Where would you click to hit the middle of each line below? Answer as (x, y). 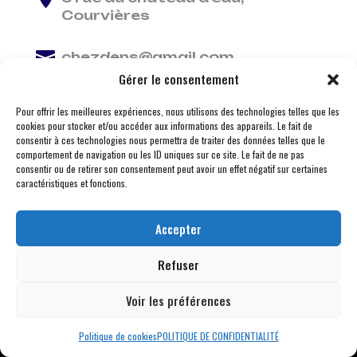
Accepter (178, 228)
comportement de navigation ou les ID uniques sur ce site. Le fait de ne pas (160, 154)
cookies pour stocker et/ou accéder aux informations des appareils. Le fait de (164, 126)
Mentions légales (231, 303)
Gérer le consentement (178, 79)
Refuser (178, 264)
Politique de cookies (118, 336)
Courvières (106, 15)
